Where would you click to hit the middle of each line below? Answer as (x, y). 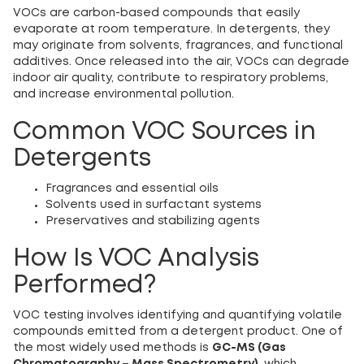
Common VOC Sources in (165, 132)
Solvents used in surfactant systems (154, 205)
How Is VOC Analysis (136, 259)
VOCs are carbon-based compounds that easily (156, 13)
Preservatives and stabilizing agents (153, 221)
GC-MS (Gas (249, 348)
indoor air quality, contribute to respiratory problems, (171, 78)
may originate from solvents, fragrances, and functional (178, 46)
